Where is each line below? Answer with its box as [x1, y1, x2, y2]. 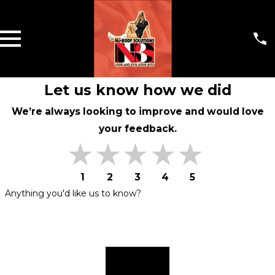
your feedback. [98, 123, 177, 135]
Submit [120, 255, 155, 268]
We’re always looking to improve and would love [11, 106, 264, 118]
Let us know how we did [44, 81, 231, 99]
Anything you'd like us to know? [4, 187, 141, 199]
